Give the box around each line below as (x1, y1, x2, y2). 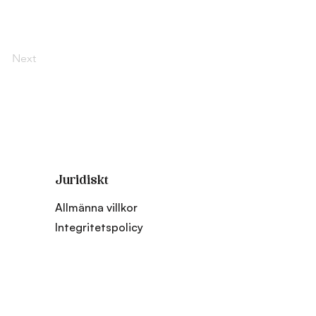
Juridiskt (55, 175, 109, 187)
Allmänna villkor (55, 200, 138, 214)
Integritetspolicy (55, 220, 143, 234)
